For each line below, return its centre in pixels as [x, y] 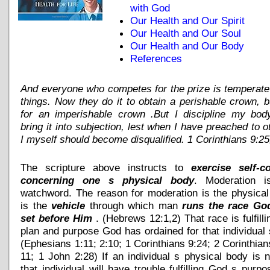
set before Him [57, 218]
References [156, 58]
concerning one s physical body [108, 180]
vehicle [68, 205]
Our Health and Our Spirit [188, 20]
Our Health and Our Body [187, 46]
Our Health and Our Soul [186, 33]
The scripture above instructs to [106, 167]
